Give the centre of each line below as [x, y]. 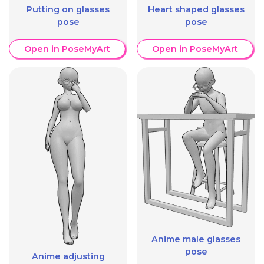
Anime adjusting [68, 257]
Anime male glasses [196, 239]
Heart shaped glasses [196, 9]
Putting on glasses [68, 9]
